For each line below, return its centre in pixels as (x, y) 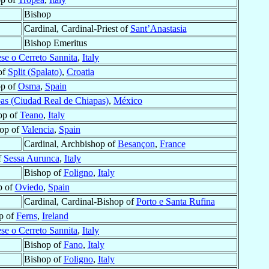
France (172, 144)
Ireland (55, 216)
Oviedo (29, 187)
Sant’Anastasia (158, 29)
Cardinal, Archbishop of (71, 144)
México (128, 101)
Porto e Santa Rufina (175, 202)
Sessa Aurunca (31, 159)
